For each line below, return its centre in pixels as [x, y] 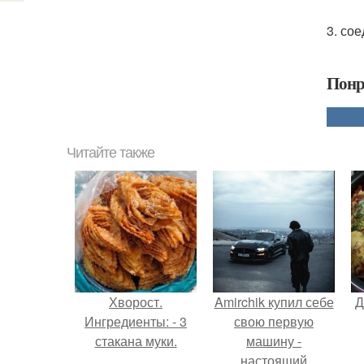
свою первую [274, 321]
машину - [274, 341]
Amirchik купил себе [274, 302]
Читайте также [110, 153]
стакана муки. [136, 341]
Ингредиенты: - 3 [136, 321]
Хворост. [136, 302]
